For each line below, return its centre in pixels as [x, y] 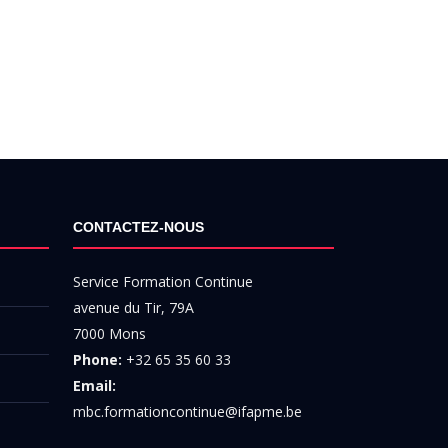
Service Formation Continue [163, 281]
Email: [94, 385]
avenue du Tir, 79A [133, 307]
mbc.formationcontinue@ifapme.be [187, 411]
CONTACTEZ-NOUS [138, 227]
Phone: [97, 359]
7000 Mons [109, 333]
